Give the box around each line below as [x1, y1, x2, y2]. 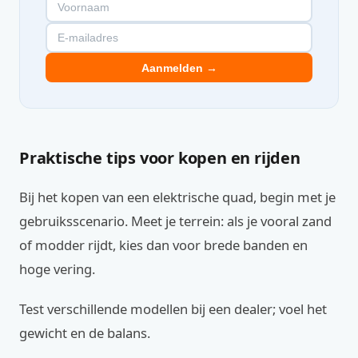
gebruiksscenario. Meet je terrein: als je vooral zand [19, 212, 332, 231]
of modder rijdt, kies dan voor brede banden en [19, 236, 308, 255]
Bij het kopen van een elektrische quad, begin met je [19, 188, 336, 207]
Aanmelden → [141, 61, 217, 74]
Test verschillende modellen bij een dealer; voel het [19, 300, 327, 319]
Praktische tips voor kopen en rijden [19, 147, 300, 169]
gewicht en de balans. [19, 324, 150, 343]
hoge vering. [19, 260, 95, 279]
